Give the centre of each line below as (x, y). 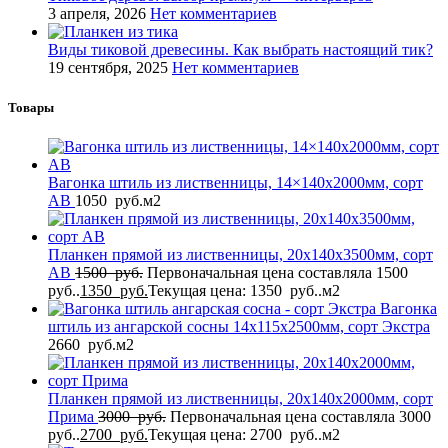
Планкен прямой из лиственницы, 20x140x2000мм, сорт (240, 398)
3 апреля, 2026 (97, 14)
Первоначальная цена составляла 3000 (302, 416)
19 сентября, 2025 (108, 68)
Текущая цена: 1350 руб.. (235, 290)
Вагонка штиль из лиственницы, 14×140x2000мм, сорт (235, 182)
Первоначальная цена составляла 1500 (279, 272)
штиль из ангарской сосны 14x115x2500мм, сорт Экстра (239, 326)
